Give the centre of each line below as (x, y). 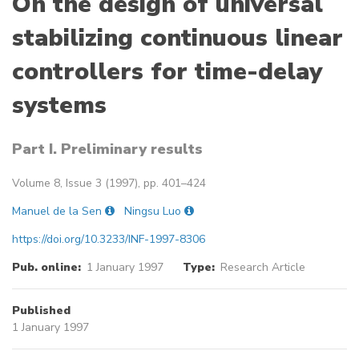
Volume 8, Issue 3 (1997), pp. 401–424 (109, 184)
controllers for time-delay (167, 72)
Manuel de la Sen (57, 212)
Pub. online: (46, 268)
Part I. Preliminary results (107, 149)
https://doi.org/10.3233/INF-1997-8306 (109, 240)
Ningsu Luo (153, 212)
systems (59, 106)
